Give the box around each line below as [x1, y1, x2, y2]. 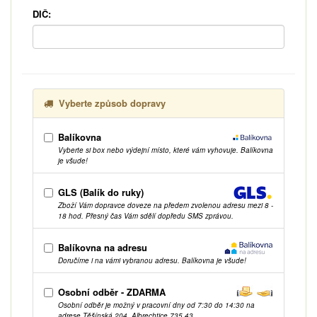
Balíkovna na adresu [58, 240, 147, 254]
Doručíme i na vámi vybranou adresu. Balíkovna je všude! [58, 255, 246, 265]
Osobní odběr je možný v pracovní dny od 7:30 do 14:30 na [58, 299, 255, 310]
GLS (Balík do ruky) [58, 185, 144, 199]
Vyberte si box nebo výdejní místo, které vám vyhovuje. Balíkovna [58, 144, 273, 155]
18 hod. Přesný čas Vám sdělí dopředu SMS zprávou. [58, 210, 234, 221]
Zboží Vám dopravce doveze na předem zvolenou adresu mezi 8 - [58, 200, 273, 210]
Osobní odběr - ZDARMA [58, 284, 166, 299]
